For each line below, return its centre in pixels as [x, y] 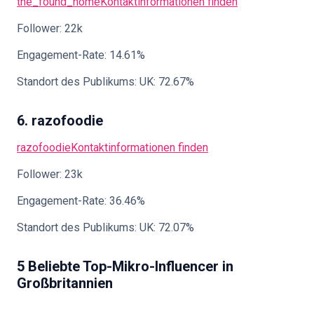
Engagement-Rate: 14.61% [81, 55]
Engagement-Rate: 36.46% [81, 201]
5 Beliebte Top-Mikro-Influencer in [125, 266]
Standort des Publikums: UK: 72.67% [105, 82]
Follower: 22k [50, 28]
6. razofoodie [60, 121]
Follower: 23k [50, 174]
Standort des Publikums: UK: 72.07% [105, 227]
